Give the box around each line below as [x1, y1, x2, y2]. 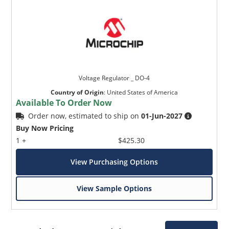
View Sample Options [77, 183, 152, 193]
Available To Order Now [16, 97, 112, 108]
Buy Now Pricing [16, 123, 74, 133]
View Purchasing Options [71, 156, 158, 167]
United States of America [107, 87, 178, 97]
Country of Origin [51, 87, 104, 97]
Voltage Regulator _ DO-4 [79, 73, 150, 82]
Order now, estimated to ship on [28, 110, 142, 121]
